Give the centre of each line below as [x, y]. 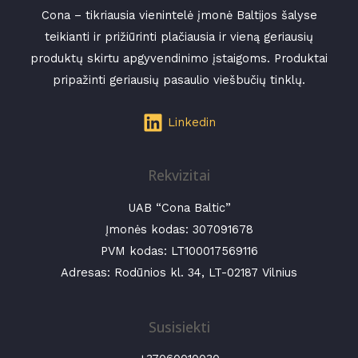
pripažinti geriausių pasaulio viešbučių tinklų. [179, 80]
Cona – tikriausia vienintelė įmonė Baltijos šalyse [179, 15]
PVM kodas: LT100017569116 [179, 251]
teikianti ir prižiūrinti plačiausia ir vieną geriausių [179, 36]
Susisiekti [179, 326]
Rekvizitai [179, 175]
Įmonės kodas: [149, 229]
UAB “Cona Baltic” [179, 207]
